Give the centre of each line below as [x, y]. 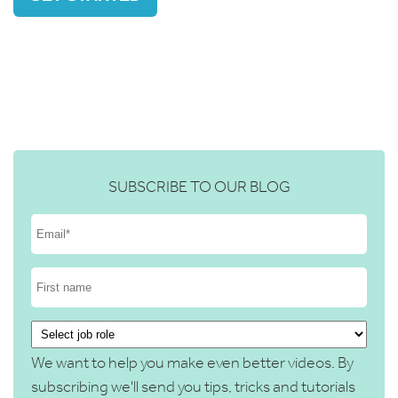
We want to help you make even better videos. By [192, 362]
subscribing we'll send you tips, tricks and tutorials [193, 386]
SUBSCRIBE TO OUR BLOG [199, 186]
